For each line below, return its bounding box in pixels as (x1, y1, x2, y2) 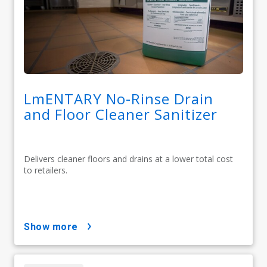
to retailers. (24, 164, 67, 176)
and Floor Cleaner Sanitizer (24, 104, 218, 125)
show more (30, 221, 78, 233)
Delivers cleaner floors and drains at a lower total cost (24, 153, 233, 165)
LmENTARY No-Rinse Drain (24, 89, 213, 109)
